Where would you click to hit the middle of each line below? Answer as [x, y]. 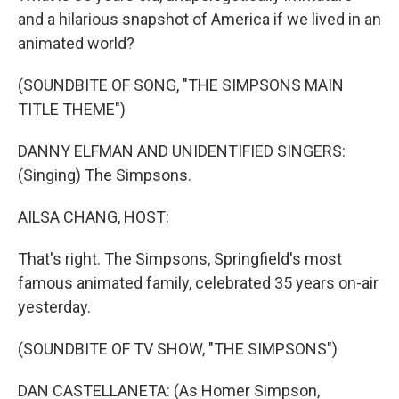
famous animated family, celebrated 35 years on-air [198, 283]
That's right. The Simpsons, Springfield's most [180, 259]
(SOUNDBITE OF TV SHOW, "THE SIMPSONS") [178, 349]
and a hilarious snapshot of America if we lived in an [199, 19]
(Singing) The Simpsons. [105, 175]
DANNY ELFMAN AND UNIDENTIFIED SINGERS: [182, 151]
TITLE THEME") [72, 109]
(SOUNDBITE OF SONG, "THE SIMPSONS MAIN [181, 85]
